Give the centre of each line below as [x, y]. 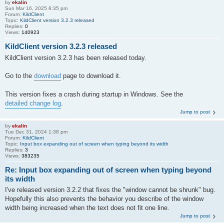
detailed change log [33, 103]
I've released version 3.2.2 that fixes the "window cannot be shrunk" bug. [110, 190]
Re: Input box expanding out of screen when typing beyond [108, 169]
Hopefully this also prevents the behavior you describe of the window [104, 199]
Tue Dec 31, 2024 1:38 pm [36, 131]
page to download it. [91, 75]
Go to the [19, 75]
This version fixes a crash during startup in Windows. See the [94, 94]
